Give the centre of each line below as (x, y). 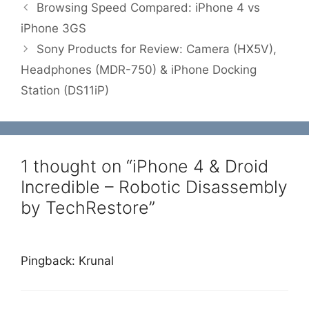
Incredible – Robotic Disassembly (154, 187)
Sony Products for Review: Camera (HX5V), (157, 49)
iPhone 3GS (53, 29)
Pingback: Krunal (67, 261)
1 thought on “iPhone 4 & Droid (144, 167)
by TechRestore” (88, 208)
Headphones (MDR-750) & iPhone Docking (139, 70)
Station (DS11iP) (65, 91)
